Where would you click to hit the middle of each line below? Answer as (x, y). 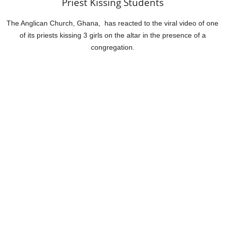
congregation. (113, 47)
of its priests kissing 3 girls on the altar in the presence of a (113, 35)
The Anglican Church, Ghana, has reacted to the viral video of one (113, 23)
